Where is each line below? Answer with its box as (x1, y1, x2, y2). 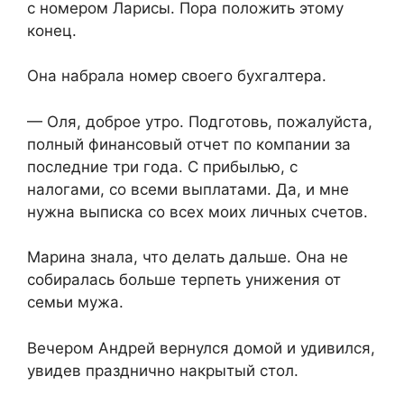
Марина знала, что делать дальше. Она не (27, 248, 348, 267)
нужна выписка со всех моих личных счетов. (27, 202, 368, 221)
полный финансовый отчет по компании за (27, 134, 351, 153)
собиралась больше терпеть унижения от (27, 271, 341, 289)
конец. (27, 21, 77, 40)
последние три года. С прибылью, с (27, 157, 298, 176)
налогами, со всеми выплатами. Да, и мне (27, 179, 349, 198)
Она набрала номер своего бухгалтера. (27, 67, 326, 86)
